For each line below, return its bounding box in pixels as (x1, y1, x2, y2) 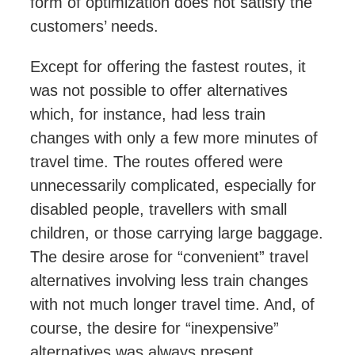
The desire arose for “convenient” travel (30, 248, 308, 266)
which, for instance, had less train (30, 105, 265, 124)
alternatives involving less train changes (30, 272, 308, 290)
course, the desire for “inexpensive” (30, 319, 279, 338)
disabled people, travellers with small (30, 200, 287, 219)
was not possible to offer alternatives (30, 82, 288, 100)
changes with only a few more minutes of (30, 129, 318, 147)
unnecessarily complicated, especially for (30, 177, 316, 195)
